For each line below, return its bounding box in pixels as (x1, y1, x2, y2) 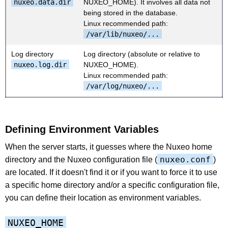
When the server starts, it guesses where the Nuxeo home (5, 142, 212, 151)
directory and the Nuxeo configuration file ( (5, 155, 157, 164)
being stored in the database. (83, 8, 178, 17)
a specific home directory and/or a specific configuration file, (5, 180, 219, 189)
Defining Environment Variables (5, 123, 159, 135)
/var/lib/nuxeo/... (86, 30, 159, 38)
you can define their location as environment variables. (5, 193, 201, 202)
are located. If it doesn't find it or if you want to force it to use (5, 167, 217, 177)
